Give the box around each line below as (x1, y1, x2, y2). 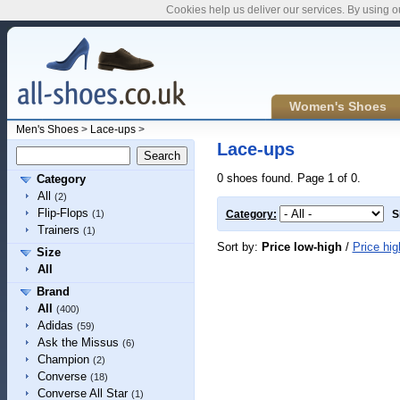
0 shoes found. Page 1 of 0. (216, 171, 361, 185)
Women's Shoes (288, 99, 387, 113)
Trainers (37, 223, 79, 237)
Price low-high (261, 239, 342, 254)
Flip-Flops (37, 206, 88, 220)
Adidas (37, 319, 73, 332)
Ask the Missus (37, 336, 119, 349)
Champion (37, 353, 89, 366)
